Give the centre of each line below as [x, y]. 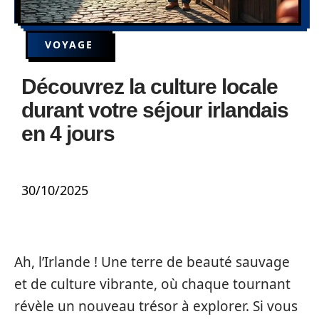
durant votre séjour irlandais [155, 110]
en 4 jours [68, 134]
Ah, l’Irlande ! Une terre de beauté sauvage [152, 262]
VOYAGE [69, 45]
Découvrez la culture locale [150, 87]
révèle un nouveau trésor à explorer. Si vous [156, 306]
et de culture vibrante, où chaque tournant [152, 284]
